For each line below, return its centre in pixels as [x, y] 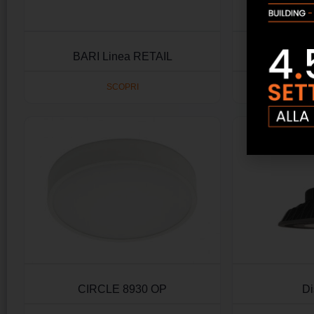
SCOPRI [122, 87]
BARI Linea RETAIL [122, 56]
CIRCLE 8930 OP [123, 289]
